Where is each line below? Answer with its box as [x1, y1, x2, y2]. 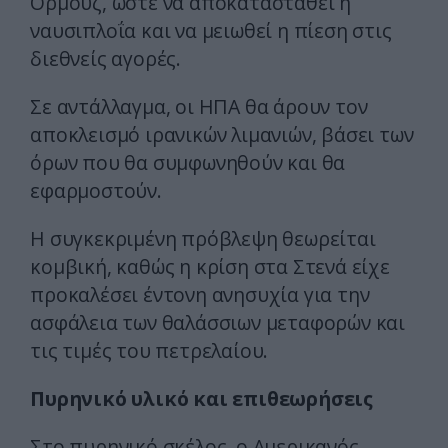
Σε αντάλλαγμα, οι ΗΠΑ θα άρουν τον [30, 93, 368, 121]
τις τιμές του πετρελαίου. [30, 337, 269, 365]
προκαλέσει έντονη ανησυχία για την [30, 281, 370, 309]
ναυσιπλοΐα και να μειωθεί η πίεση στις [30, 17, 392, 45]
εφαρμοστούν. [30, 177, 162, 205]
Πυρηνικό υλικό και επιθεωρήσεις [30, 385, 373, 413]
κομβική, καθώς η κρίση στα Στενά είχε [30, 253, 390, 281]
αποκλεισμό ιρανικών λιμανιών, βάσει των [30, 121, 414, 149]
